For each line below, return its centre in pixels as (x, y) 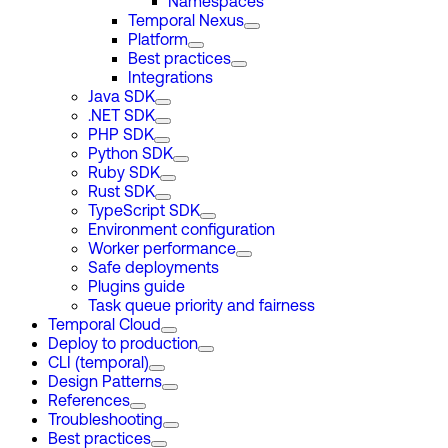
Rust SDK (121, 193)
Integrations (170, 79)
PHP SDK (121, 136)
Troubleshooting (105, 421)
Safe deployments (153, 269)
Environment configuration (181, 231)
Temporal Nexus (186, 22)
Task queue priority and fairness (201, 307)
